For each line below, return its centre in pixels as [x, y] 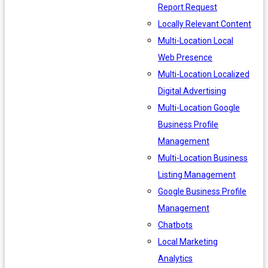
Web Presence [185, 57]
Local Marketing [188, 241]
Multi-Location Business [203, 158]
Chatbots [175, 225]
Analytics [175, 258]
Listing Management [197, 174]
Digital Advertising [192, 91]
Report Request [188, 7]
